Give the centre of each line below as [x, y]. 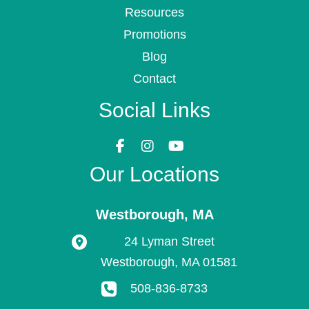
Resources [154, 12]
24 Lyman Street [169, 241]
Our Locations [154, 174]
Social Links [154, 110]
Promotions [154, 34]
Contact [154, 79]
